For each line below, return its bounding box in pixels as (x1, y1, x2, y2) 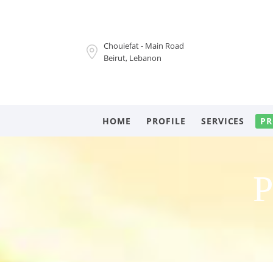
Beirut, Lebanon (104, 52, 161, 63)
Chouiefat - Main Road (104, 40, 184, 51)
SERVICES (201, 115, 245, 127)
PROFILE (146, 115, 186, 127)
